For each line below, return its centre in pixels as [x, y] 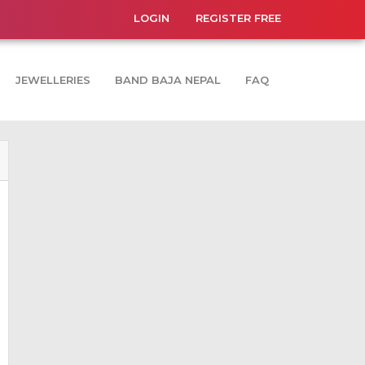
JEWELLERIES [53, 79]
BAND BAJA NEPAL [168, 79]
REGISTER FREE [238, 18]
